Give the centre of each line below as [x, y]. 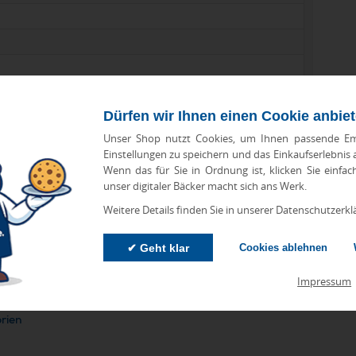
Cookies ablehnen [283, 248]
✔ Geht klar [158, 248]
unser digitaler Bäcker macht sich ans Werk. [205, 186]
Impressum [325, 282]
